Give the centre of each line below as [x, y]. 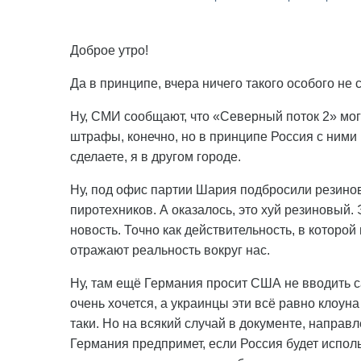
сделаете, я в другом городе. [156, 157]
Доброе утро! [109, 50]
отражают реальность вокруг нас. [170, 250]
